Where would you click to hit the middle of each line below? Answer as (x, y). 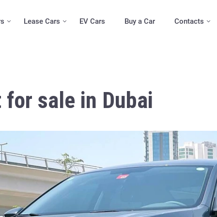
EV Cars (92, 21)
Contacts (189, 21)
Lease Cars (42, 21)
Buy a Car (139, 21)
